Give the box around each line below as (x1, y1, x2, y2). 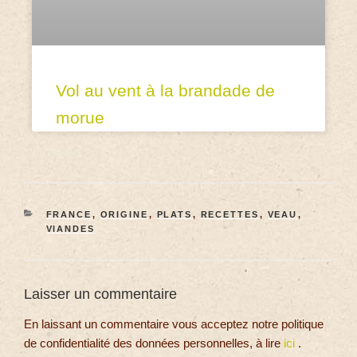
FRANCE (45, 209, 92, 219)
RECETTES (200, 209, 260, 219)
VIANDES (45, 223, 96, 233)
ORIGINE (100, 209, 149, 219)
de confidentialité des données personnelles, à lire (24, 336, 284, 351)
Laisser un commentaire (24, 285, 177, 302)
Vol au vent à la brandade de (56, 80, 275, 100)
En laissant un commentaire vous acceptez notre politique (24, 317, 324, 331)
